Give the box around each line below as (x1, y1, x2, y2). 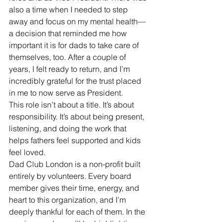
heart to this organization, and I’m (9, 195, 128, 205)
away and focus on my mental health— (9, 16, 146, 27)
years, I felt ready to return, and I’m (9, 64, 132, 74)
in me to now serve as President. (9, 88, 123, 98)
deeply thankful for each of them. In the (9, 207, 147, 217)
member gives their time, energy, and (9, 183, 141, 193)
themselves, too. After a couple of (9, 52, 128, 62)
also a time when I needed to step (9, 4, 130, 15)
